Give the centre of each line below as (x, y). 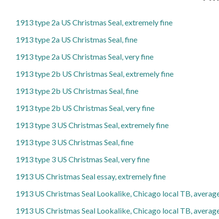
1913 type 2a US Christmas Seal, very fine (85, 57)
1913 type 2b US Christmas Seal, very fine (85, 108)
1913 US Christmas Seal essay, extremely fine (91, 176)
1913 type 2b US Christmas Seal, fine (77, 91)
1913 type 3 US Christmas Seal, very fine (83, 159)
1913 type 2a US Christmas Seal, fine (77, 40)
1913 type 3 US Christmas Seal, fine (75, 142)
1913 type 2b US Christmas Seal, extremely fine (95, 74)
